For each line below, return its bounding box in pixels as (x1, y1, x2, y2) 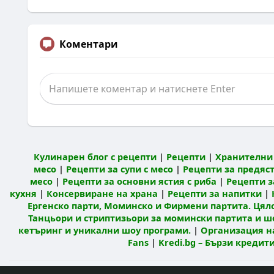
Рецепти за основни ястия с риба (62, 175, 217, 187)
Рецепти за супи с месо (65, 163, 173, 175)
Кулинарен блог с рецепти (33, 150, 157, 163)
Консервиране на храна (46, 187, 158, 199)
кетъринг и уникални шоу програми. (18, 224, 191, 236)
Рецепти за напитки (167, 187, 262, 199)
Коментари (59, 37, 118, 51)
